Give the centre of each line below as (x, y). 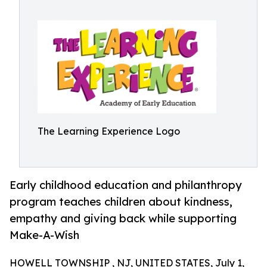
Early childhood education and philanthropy (126, 185)
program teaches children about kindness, (121, 202)
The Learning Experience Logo (109, 131)
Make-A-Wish (44, 235)
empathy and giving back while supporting (123, 218)
